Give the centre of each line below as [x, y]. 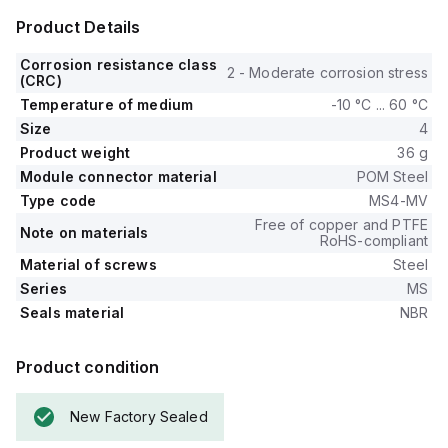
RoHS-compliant [373, 240]
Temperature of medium [107, 104]
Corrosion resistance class [118, 64]
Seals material [72, 312]
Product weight [75, 152]
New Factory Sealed [139, 416]
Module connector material [118, 176]
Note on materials [84, 232]
